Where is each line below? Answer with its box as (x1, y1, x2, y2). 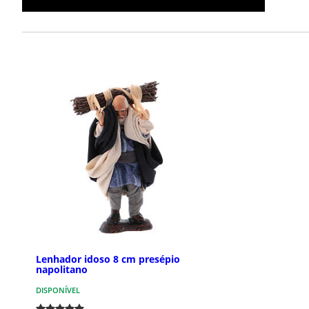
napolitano (36, 263, 88, 277)
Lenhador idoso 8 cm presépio (36, 252, 180, 266)
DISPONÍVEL (36, 285, 80, 296)
